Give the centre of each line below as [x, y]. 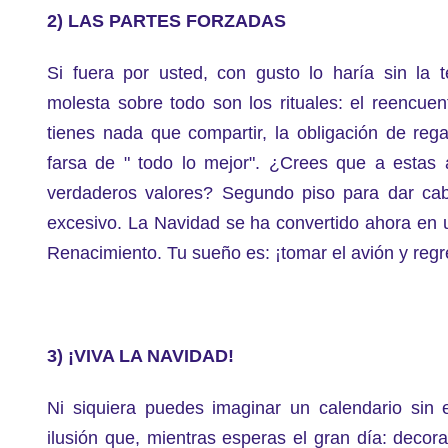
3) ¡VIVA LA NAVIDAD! [140, 356]
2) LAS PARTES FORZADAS [166, 20]
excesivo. [87, 222]
